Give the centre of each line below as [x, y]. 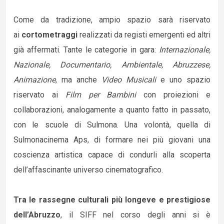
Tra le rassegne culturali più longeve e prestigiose [112, 200]
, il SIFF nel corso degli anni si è [135, 215]
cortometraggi [49, 35]
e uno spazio [183, 80]
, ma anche [76, 80]
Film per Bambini [101, 95]
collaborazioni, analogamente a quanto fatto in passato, [112, 110]
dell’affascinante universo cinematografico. [88, 170]
